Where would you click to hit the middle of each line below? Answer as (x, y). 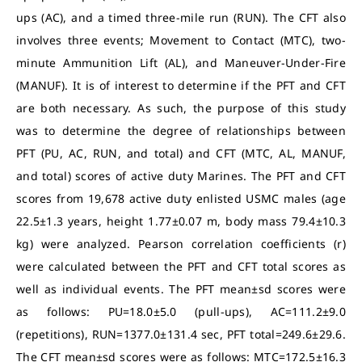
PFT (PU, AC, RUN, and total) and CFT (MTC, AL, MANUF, (181, 153)
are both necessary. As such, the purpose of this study (181, 108)
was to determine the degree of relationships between (181, 130)
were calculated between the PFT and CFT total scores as (181, 266)
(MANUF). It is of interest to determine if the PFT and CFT (181, 85)
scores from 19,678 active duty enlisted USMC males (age (181, 198)
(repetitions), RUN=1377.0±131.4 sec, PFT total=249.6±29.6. (181, 334)
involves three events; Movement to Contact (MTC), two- (181, 40)
